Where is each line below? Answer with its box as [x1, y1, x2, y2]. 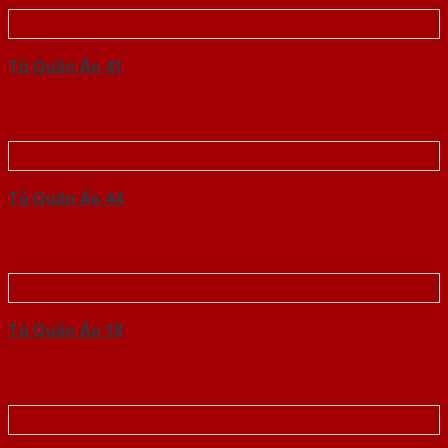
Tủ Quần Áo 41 [8, 55, 123, 78]
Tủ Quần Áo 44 [8, 187, 123, 210]
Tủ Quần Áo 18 [8, 319, 123, 342]
